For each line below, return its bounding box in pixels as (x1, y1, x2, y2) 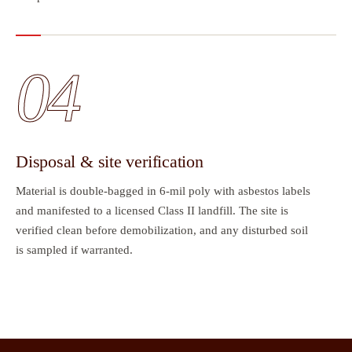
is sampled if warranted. (16, 244, 133, 257)
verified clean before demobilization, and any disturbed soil (16, 224, 308, 237)
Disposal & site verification (16, 152, 203, 172)
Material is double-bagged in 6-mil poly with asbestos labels (16, 185, 310, 198)
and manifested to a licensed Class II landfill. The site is (16, 204, 288, 218)
